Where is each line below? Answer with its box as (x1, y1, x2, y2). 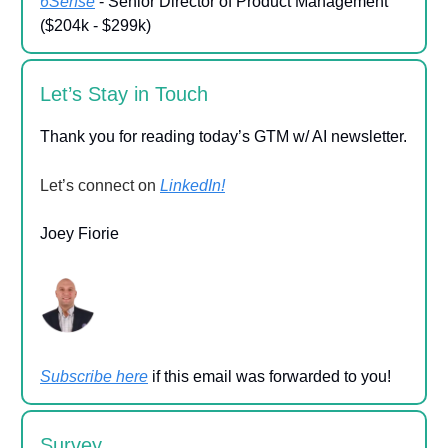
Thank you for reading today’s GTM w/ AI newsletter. (40, 127, 407, 145)
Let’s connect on (40, 176, 160, 194)
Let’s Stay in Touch (40, 82, 208, 105)
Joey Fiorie (40, 224, 119, 242)
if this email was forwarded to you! (148, 367, 391, 385)
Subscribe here (40, 367, 148, 385)
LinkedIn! (160, 176, 225, 194)
